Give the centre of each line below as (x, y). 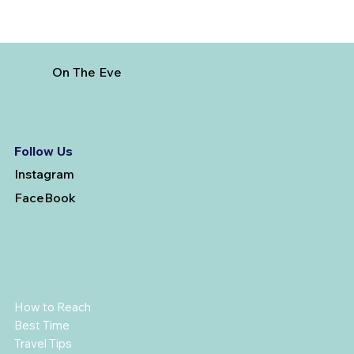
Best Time (41, 326)
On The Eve (87, 72)
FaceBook (45, 197)
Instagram (44, 173)
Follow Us (43, 151)
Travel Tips (43, 344)
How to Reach (52, 307)
